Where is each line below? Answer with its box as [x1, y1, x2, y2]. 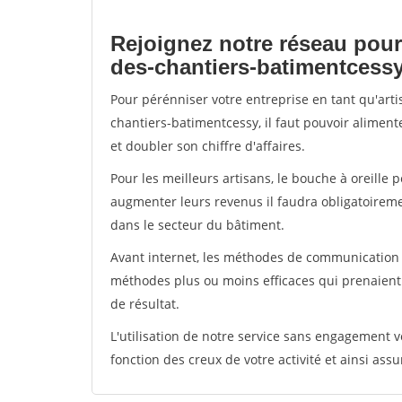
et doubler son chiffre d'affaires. [110, 137, 305, 154]
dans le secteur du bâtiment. [110, 216, 284, 233]
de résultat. [110, 295, 179, 312]
